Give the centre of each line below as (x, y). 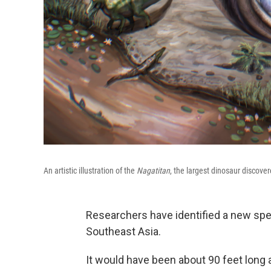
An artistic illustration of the (90, 171)
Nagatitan (153, 171)
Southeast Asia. (123, 232)
